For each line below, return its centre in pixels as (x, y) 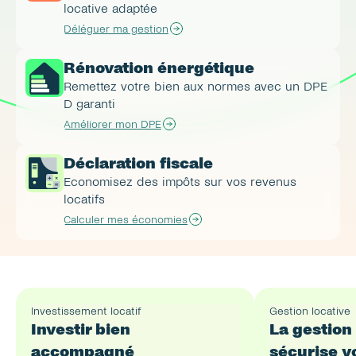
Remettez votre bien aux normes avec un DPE (195, 86)
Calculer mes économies (126, 219)
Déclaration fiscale (138, 163)
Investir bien (83, 329)
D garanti (89, 104)
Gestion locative (310, 311)
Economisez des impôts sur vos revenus (180, 182)
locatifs (84, 199)
